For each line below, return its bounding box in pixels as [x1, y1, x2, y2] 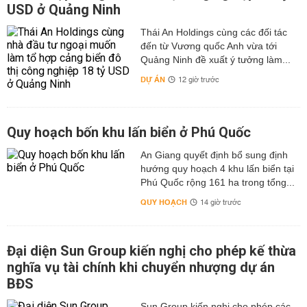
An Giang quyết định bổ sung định [140, 149, 288, 160]
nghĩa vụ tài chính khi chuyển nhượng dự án [7, 259, 275, 275]
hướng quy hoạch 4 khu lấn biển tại [140, 163, 294, 174]
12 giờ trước [177, 73, 219, 87]
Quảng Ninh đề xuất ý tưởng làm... [140, 54, 291, 65]
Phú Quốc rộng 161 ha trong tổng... [140, 177, 295, 188]
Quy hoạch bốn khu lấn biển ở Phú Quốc [7, 124, 251, 140]
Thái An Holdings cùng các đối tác [140, 27, 287, 38]
